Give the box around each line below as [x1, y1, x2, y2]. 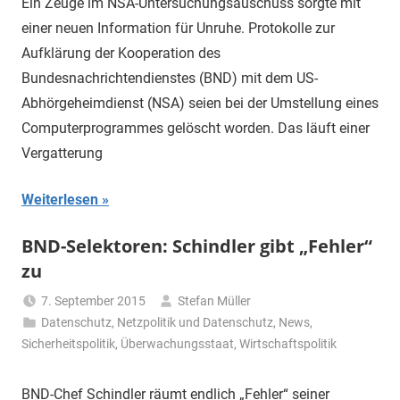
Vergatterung [21, 145, 103, 162]
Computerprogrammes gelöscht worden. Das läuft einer [21, 120, 370, 137]
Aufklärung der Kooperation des [21, 45, 221, 62]
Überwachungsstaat [121, 337, 234, 352]
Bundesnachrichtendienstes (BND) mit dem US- [21, 70, 318, 87]
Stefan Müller [178, 294, 252, 309]
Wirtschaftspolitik [239, 337, 337, 352]
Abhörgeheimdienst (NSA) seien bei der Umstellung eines [21, 95, 379, 112]
